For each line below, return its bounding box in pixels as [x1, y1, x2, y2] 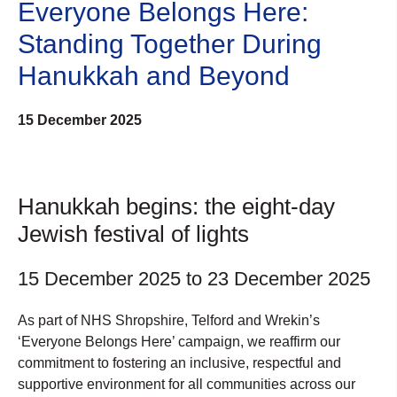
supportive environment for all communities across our [18, 377, 355, 393]
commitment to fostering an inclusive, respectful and [18, 355, 341, 371]
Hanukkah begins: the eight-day [18, 193, 335, 221]
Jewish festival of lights [18, 221, 249, 248]
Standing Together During [18, 28, 322, 58]
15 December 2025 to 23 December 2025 [18, 268, 370, 291]
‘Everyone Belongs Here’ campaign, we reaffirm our [18, 334, 340, 350]
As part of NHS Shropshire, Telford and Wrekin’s [18, 313, 320, 329]
